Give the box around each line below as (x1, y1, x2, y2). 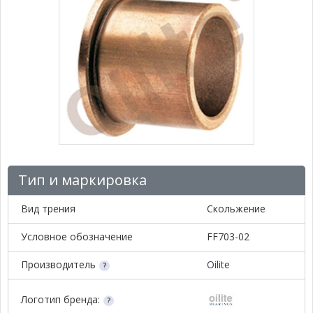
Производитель (21, 257, 96, 271)
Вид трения (21, 201, 75, 215)
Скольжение (207, 201, 265, 215)
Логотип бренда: (21, 292, 100, 306)
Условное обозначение (21, 229, 133, 243)
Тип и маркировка (18, 170, 147, 189)
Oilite (207, 257, 230, 271)
